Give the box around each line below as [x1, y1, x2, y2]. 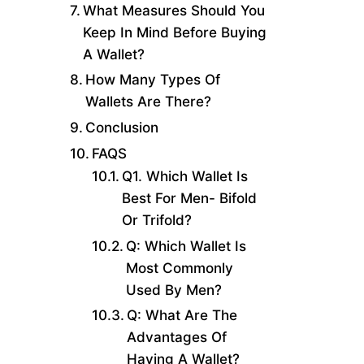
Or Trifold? [122, 211, 193, 229]
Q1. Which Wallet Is [122, 167, 249, 185]
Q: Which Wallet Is [126, 236, 247, 254]
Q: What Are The [127, 306, 238, 324]
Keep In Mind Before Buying [83, 23, 267, 41]
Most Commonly [126, 258, 234, 276]
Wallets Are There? [85, 93, 212, 110]
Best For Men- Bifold [122, 189, 258, 207]
